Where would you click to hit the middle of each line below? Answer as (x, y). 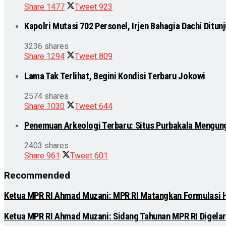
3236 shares (46, 46)
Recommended (37, 175)
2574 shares (46, 96)
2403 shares (46, 146)
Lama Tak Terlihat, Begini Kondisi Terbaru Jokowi (115, 76)
